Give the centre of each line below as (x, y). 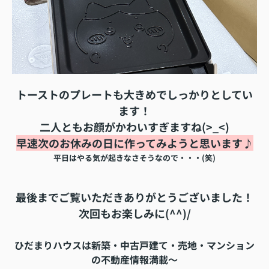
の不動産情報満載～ (134, 260)
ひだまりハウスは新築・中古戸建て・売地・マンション (134, 245)
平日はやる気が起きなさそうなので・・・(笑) (134, 158)
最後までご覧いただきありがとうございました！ (134, 197)
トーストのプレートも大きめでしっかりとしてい (134, 95)
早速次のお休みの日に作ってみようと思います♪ (134, 143)
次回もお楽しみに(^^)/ (134, 213)
